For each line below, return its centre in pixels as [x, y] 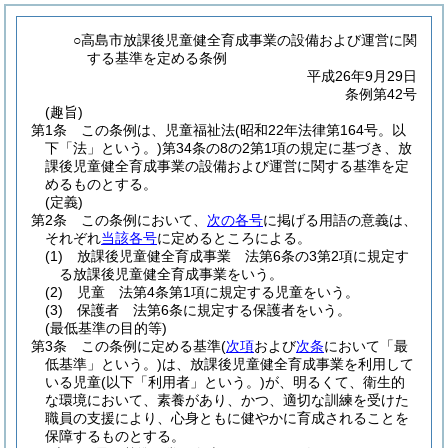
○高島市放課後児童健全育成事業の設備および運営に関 [245, 40]
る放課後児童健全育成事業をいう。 [171, 274]
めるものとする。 [101, 184]
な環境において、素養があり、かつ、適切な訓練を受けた [227, 400]
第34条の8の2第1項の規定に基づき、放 [287, 148]
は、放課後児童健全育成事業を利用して [288, 364]
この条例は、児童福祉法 [158, 130]
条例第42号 [381, 94]
